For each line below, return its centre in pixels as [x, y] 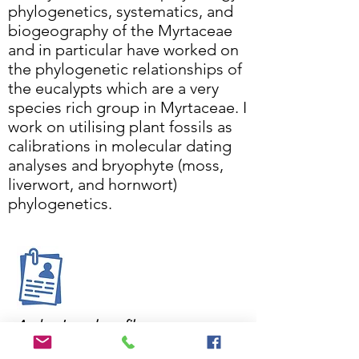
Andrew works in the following [103, 348]
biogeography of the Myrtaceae [120, 30]
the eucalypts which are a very [113, 88]
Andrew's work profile [79, 325]
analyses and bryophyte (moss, [116, 165]
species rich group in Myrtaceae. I [127, 107]
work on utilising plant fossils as [120, 127]
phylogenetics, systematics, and [121, 11]
